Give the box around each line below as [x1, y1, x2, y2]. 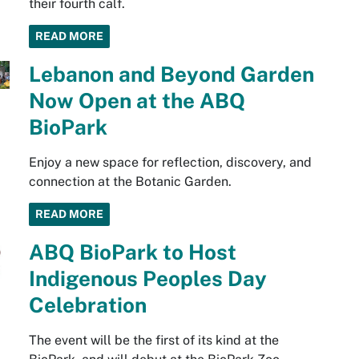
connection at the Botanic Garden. [28, 174, 232, 190]
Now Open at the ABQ [28, 88, 245, 114]
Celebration [28, 292, 147, 318]
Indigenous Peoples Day [28, 266, 267, 292]
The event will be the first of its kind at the [28, 333, 279, 349]
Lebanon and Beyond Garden [28, 62, 314, 87]
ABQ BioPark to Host [28, 240, 236, 265]
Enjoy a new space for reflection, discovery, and [28, 155, 312, 171]
